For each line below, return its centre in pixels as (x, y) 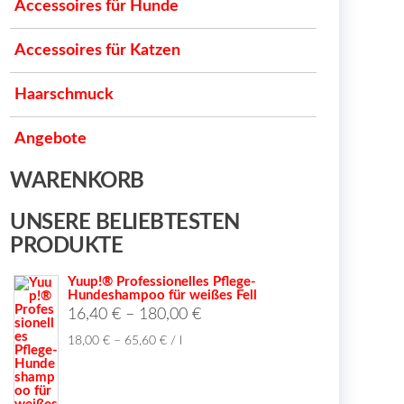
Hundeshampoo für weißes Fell (162, 295)
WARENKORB (77, 181)
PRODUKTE (67, 246)
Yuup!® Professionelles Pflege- (162, 282)
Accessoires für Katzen (97, 50)
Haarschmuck (64, 95)
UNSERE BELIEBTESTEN (125, 223)
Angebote (50, 139)
